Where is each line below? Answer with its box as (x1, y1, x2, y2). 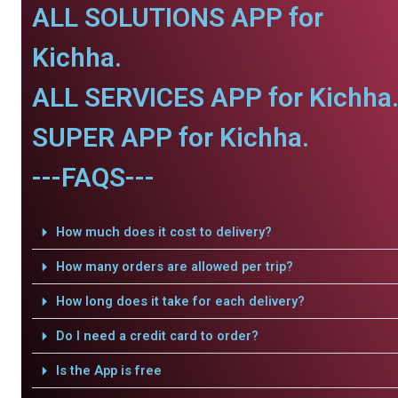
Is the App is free (55, 362, 162, 379)
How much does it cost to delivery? (55, 224, 272, 241)
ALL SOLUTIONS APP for (32, 2, 323, 34)
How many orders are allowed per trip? (55, 259, 293, 275)
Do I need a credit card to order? (55, 328, 259, 345)
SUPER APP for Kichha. (32, 122, 309, 154)
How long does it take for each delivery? (55, 293, 305, 310)
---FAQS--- (32, 162, 155, 194)
